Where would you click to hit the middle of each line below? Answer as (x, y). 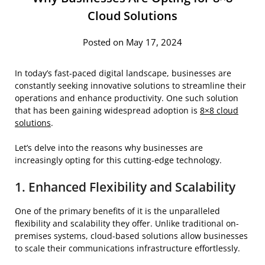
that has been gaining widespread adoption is (106, 110)
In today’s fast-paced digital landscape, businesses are (123, 73)
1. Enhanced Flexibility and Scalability (125, 187)
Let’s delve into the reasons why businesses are (109, 147)
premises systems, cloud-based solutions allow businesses (131, 235)
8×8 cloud (219, 110)
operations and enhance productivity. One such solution (127, 98)
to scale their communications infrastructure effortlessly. (129, 248)
